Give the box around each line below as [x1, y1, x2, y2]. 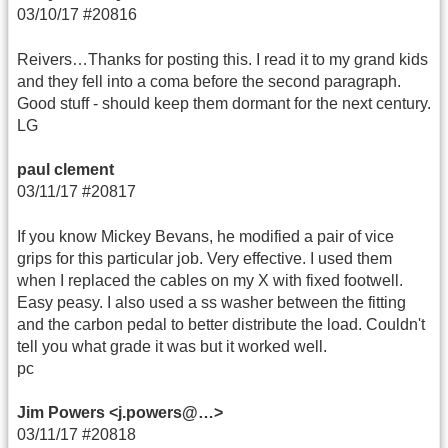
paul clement [17, 161, 114, 179]
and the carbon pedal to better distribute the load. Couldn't [17, 315, 425, 333]
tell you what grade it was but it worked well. [17, 337, 327, 355]
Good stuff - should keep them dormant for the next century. [17, 94, 431, 112]
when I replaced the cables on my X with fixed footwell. [17, 271, 403, 289]
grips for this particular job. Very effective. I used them [17, 249, 392, 267]
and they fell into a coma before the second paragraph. [17, 72, 401, 90]
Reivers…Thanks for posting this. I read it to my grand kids [17, 50, 428, 68]
